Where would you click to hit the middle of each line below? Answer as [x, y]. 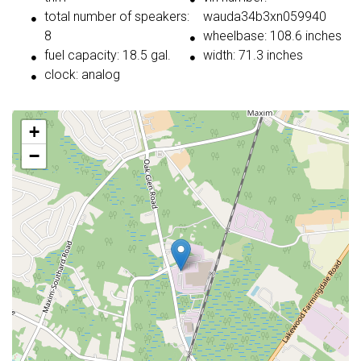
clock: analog [82, 75]
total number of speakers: [117, 17]
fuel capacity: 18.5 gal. [108, 56]
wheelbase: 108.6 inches [272, 36]
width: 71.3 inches [253, 56]
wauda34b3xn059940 [265, 17]
